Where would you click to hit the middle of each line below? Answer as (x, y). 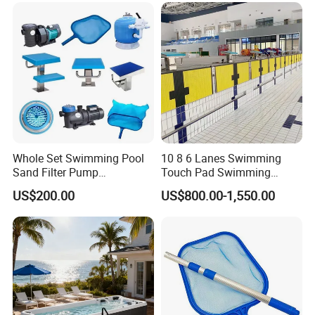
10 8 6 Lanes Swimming (221, 158)
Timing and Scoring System (230, 186)
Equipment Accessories (71, 186)
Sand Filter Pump (56, 172)
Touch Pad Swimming (216, 172)
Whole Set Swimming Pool (79, 158)
